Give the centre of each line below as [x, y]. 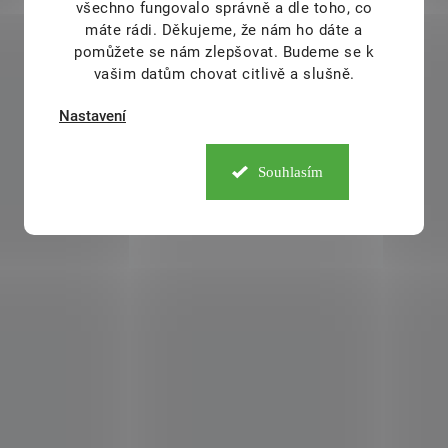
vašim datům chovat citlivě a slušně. [224, 73]
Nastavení [92, 115]
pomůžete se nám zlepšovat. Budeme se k [224, 51]
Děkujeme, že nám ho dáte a [262, 29]
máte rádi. [123, 29]
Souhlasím [290, 171]
